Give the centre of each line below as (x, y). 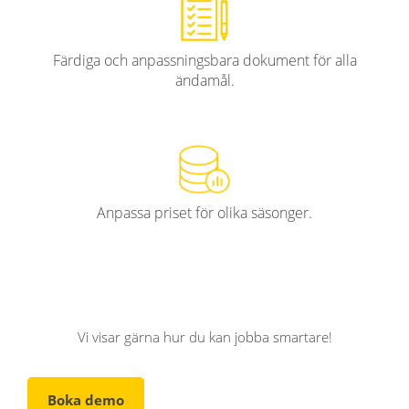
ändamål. (204, 80)
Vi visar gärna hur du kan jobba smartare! (204, 336)
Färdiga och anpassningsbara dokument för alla (204, 60)
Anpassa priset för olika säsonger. (204, 212)
